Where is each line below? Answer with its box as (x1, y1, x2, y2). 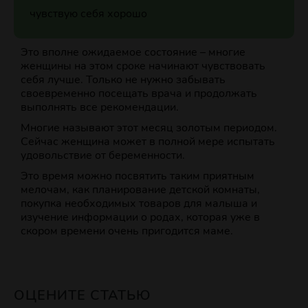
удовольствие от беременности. (21, 148, 185, 164)
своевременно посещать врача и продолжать (21, 86, 257, 102)
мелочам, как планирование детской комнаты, (21, 182, 260, 198)
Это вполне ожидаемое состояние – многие (21, 45, 245, 60)
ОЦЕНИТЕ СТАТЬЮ (14, 286, 151, 305)
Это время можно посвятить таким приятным (21, 168, 254, 184)
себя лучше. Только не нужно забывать (21, 72, 225, 88)
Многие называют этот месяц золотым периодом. (21, 120, 277, 136)
